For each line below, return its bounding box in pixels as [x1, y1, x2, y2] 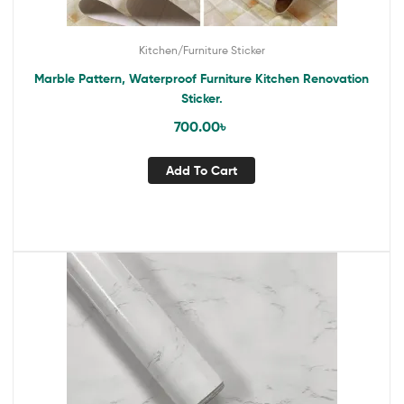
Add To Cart [166, 161, 237, 179]
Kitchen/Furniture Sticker [138, 43, 265, 58]
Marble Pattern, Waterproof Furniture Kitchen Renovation [34, 70, 303, 87]
